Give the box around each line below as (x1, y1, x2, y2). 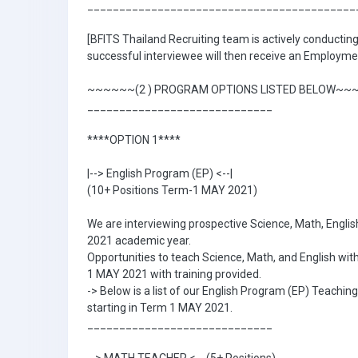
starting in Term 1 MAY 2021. (87, 301, 233, 314)
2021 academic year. (87, 234, 191, 247)
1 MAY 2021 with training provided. (87, 268, 261, 280)
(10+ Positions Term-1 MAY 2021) (87, 184, 257, 197)
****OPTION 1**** (87, 133, 181, 146)
